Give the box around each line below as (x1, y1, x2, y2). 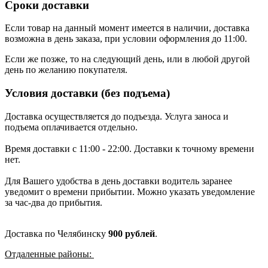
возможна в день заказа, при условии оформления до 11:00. (5, 33, 249, 44)
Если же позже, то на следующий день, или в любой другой (5, 54, 250, 65)
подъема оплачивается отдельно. (5, 121, 138, 132)
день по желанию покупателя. (5, 65, 127, 75)
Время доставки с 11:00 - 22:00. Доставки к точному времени (5, 143, 254, 154)
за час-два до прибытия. (5, 197, 102, 208)
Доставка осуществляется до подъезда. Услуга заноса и (5, 111, 229, 121)
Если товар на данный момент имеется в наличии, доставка (5, 23, 249, 33)
